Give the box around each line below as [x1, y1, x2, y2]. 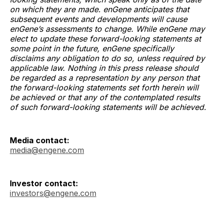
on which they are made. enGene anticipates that [10, 4, 189, 14]
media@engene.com [10, 145, 84, 155]
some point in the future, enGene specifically [10, 43, 174, 53]
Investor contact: [10, 178, 78, 188]
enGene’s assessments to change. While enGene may [10, 23, 205, 34]
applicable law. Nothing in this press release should [10, 63, 198, 73]
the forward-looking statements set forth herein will [10, 82, 198, 92]
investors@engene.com [10, 188, 96, 198]
